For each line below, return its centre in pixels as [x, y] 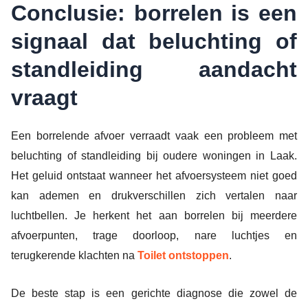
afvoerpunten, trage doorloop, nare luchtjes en [154, 235]
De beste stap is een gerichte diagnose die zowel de [154, 293]
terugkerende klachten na [74, 255]
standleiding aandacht [154, 69]
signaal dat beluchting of [154, 41]
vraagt [44, 97]
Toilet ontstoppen [183, 255]
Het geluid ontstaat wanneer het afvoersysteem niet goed [154, 175]
